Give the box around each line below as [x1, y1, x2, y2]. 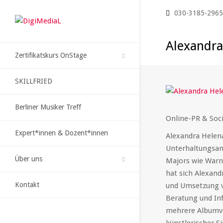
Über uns [15, 155, 42, 163]
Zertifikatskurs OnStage [15, 51, 87, 59]
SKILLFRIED [15, 77, 52, 85]
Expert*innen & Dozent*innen [15, 129, 108, 137]
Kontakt [15, 181, 39, 189]
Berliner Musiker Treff [15, 103, 81, 111]
